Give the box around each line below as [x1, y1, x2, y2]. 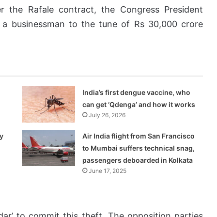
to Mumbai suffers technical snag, [82, 144, 195, 153]
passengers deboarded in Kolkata [82, 156, 193, 165]
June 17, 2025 [89, 167, 127, 175]
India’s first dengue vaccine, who [82, 88, 191, 97]
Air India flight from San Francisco [82, 132, 195, 140]
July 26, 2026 [89, 111, 126, 119]
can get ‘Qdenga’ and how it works [82, 100, 196, 109]
